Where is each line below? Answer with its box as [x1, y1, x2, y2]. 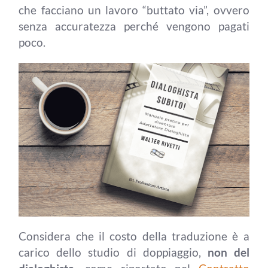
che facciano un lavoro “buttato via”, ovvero [19, 3, 249, 17]
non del [207, 245, 249, 259]
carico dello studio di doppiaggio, [19, 245, 208, 259]
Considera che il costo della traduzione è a [19, 229, 249, 243]
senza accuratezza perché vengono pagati [19, 19, 249, 33]
